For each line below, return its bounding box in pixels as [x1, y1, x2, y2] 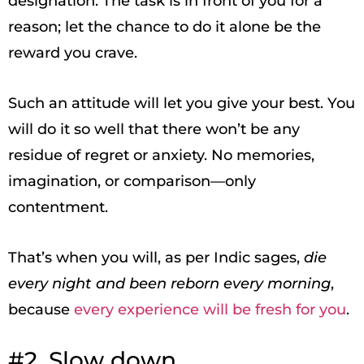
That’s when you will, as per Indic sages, [8, 249, 304, 266]
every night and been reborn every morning [8, 275, 331, 292]
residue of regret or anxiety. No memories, [8, 146, 314, 164]
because [8, 301, 74, 318]
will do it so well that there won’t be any [8, 120, 300, 138]
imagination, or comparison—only [8, 172, 256, 190]
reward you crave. [8, 44, 137, 62]
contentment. [8, 198, 108, 216]
